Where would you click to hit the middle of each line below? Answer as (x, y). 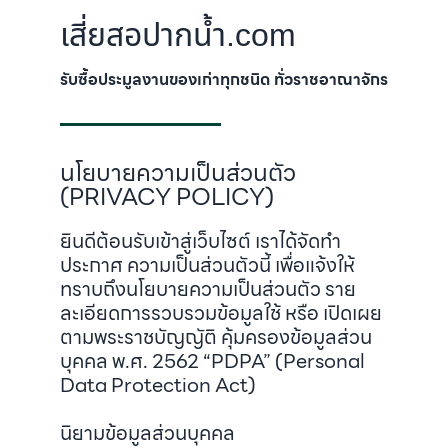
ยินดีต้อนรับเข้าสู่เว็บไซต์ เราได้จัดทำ (200, 241)
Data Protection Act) (158, 385)
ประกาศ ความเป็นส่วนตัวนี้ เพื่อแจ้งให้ (207, 265)
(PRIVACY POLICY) (167, 197)
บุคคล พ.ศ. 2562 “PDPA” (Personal (212, 361)
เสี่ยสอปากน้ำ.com (178, 36)
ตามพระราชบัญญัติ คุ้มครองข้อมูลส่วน (216, 337)
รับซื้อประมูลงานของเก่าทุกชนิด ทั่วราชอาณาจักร (224, 79)
